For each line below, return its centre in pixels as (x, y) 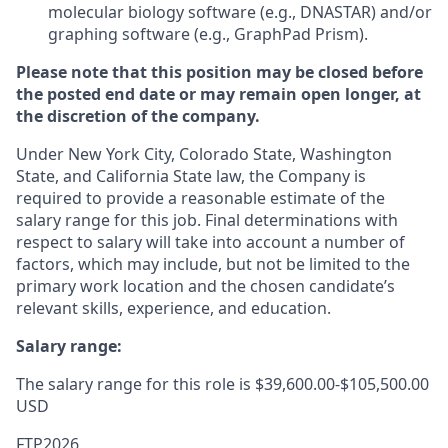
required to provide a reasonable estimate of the (200, 198)
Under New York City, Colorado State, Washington (204, 154)
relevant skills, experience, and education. (173, 308)
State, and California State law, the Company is (191, 176)
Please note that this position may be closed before (219, 72)
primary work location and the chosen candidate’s (205, 286)
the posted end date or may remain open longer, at (218, 94)
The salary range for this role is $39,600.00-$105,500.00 (222, 384)
